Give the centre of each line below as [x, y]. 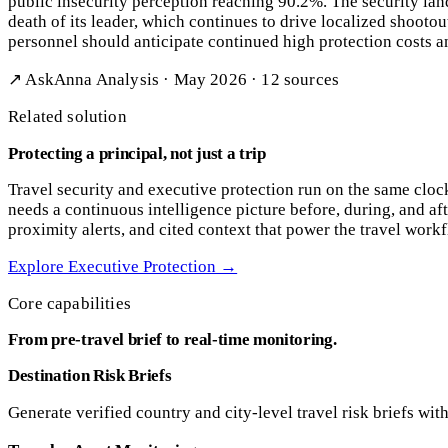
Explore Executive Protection [112, 267]
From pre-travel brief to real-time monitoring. [172, 340]
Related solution [67, 117]
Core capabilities [69, 304]
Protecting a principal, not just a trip [137, 154]
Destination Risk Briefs [90, 376]
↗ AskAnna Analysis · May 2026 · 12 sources [174, 80]
